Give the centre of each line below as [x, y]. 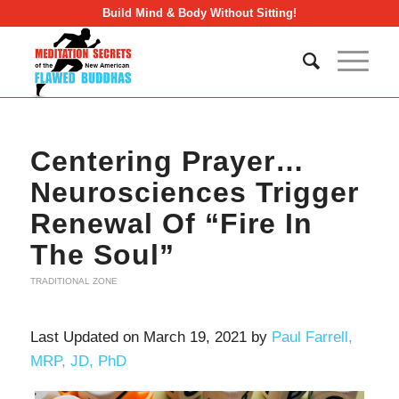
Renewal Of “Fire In [171, 224]
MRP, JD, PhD [78, 362]
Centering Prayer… [167, 161]
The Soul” [102, 255]
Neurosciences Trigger [194, 192]
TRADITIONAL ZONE [73, 281]
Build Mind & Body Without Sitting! [199, 13]
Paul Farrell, [312, 338]
